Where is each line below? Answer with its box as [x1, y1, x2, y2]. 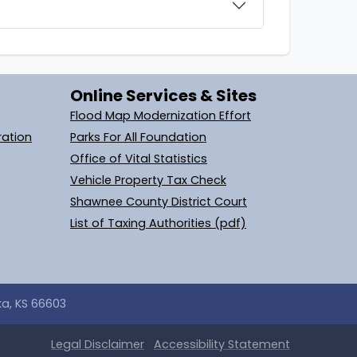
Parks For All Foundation [70, 128, 206, 145]
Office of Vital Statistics [70, 150, 207, 167]
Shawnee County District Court [70, 193, 247, 210]
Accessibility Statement [154, 335, 290, 352]
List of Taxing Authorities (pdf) [70, 214, 246, 231]
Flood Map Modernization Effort [70, 107, 251, 124]
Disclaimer [84, 335, 144, 352]
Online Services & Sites [70, 84, 257, 107]
